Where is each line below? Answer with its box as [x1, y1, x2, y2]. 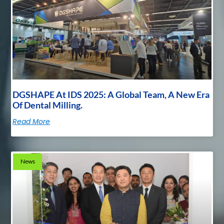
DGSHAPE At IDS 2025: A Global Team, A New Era [12, 89, 210, 100]
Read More [12, 116, 50, 127]
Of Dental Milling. [12, 99, 83, 111]
